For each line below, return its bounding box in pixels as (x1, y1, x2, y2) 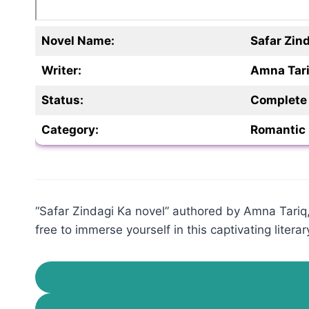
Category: (41, 122, 99, 137)
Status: (41, 92, 83, 107)
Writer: (41, 63, 81, 77)
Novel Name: (41, 33, 114, 48)
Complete (250, 92, 307, 107)
